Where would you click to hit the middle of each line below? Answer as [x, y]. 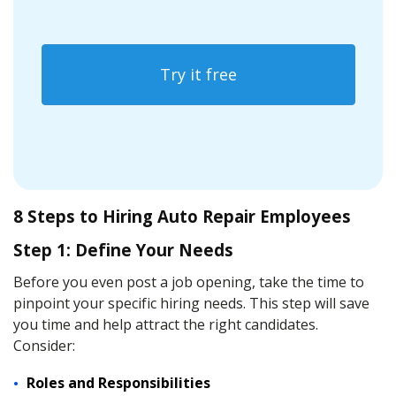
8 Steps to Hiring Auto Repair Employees [182, 216]
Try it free [198, 74]
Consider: [44, 346]
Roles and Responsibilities [118, 383]
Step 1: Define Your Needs [123, 250]
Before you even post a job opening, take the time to [189, 282]
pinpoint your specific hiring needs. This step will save [191, 303]
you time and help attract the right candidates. [166, 324]
